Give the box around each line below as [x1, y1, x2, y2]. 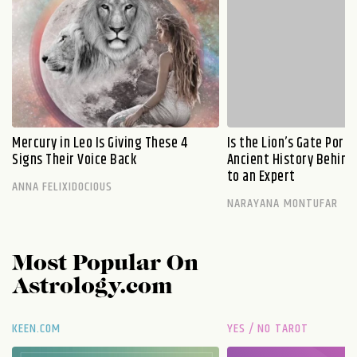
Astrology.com [12, 276, 173, 299]
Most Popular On [12, 253, 198, 276]
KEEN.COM [11, 318, 61, 339]
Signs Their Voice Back [12, 148, 137, 171]
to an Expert [226, 165, 296, 188]
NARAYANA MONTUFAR [226, 193, 339, 214]
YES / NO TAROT [226, 318, 308, 339]
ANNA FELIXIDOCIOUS [12, 176, 113, 197]
